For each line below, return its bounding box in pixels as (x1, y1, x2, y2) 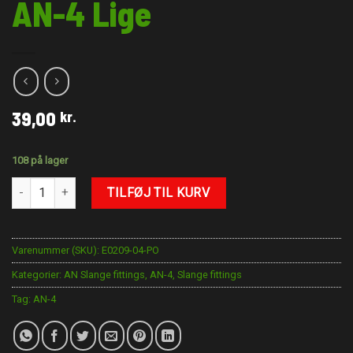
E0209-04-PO (102, 243, 159, 256)
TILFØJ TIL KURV (107, 184, 210, 200)
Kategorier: (12, 268, 64, 281)
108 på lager (12, 154, 68, 166)
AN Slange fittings (64, 268, 145, 281)
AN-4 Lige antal (11, 178, 89, 192)
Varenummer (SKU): (12, 243, 102, 256)
